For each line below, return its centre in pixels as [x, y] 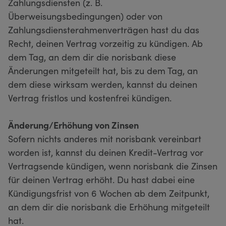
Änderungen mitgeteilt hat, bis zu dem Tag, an [103, 70]
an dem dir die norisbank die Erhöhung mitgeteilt [109, 206]
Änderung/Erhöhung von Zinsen [73, 125]
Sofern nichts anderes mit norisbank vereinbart [105, 138]
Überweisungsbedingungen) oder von [85, 16]
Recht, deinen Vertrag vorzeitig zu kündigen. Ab [105, 43]
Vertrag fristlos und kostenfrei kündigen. [90, 97]
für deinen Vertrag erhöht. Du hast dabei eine [101, 179]
